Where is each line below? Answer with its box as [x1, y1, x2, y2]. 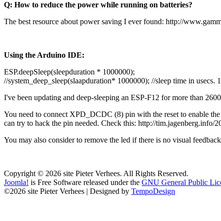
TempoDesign [131, 186, 175, 195]
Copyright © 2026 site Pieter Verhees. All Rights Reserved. [4, 169, 188, 178]
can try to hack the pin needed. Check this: [4, 118, 138, 127]
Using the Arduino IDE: [4, 50, 84, 59]
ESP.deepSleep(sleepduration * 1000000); [4, 67, 135, 76]
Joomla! [4, 178, 29, 186]
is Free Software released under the [29, 178, 142, 186]
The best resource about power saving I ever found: [4, 17, 166, 26]
